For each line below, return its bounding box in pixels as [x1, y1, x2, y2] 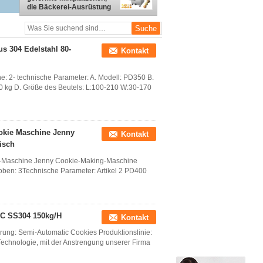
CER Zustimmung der [27, 12, 99, 20]
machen [27, 29, 54, 38]
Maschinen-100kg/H [27, 21, 93, 29]
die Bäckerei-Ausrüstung [27, 3, 111, 11]
